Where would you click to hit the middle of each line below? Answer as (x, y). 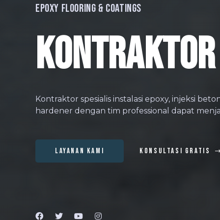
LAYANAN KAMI (80, 151)
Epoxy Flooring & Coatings (88, 9)
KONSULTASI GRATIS (175, 151)
